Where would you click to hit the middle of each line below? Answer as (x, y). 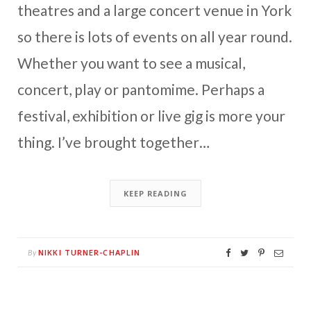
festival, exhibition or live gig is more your (151, 115)
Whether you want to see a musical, (131, 62)
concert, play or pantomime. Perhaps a (141, 89)
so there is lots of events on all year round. (155, 36)
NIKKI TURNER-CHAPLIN (90, 252)
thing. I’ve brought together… (114, 142)
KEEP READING (155, 193)
